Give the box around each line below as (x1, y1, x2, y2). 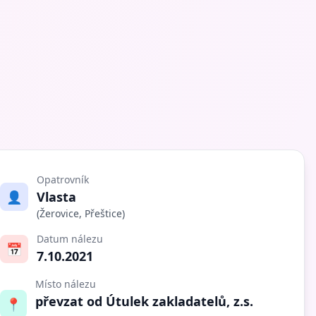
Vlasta (36, 188, 76, 205)
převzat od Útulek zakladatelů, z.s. (35, 292, 254, 310)
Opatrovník (36, 172, 89, 186)
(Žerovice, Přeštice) (36, 206, 125, 220)
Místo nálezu (35, 276, 97, 291)
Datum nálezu (36, 231, 103, 245)
